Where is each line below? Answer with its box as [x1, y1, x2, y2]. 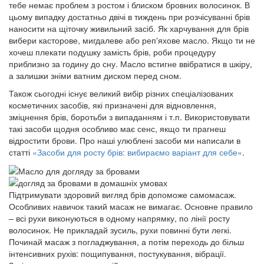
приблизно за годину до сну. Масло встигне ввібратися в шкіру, [9, 57, 252, 70]
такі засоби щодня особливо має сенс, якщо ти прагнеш [9, 122, 226, 134]
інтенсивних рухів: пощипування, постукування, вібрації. [9, 247, 226, 260]
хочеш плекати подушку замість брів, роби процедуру [9, 45, 216, 58]
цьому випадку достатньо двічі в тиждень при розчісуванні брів [9, 10, 250, 22]
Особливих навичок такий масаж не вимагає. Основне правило [9, 200, 253, 213]
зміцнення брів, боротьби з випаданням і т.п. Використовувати [9, 110, 250, 123]
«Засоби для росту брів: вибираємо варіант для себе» [32, 146, 242, 158]
